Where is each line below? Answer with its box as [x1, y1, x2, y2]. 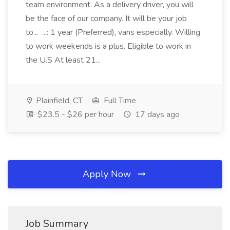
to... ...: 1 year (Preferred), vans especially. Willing [26, 27, 200, 38]
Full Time [102, 95, 136, 106]
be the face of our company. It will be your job [26, 13, 187, 24]
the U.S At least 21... [26, 54, 103, 66]
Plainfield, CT [34, 95, 83, 106]
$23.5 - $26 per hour [35, 109, 114, 120]
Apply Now [83, 168, 133, 180]
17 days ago [133, 109, 180, 120]
